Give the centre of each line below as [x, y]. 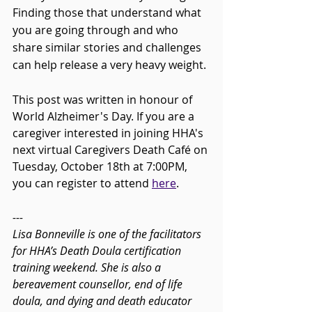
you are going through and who [97, 30]
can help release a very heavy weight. [111, 65]
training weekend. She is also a [88, 268]
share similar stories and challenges [108, 48]
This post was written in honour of [104, 100]
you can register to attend [82, 184]
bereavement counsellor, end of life [99, 284]
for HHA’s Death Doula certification [98, 251]
